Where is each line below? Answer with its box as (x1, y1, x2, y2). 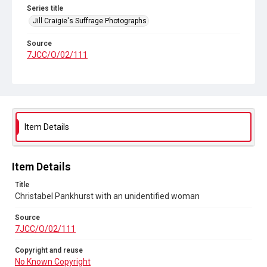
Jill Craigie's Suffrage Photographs (33, 17, 147, 25)
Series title (27, 4, 63, 13)
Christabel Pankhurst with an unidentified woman (15, 191, 200, 201)
